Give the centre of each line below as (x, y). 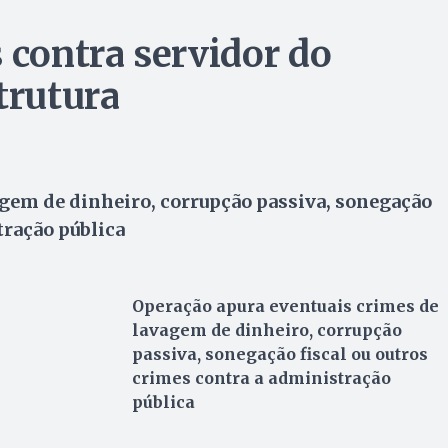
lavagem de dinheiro (220, 330)
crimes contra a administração (261, 378)
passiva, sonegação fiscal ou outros (279, 354)
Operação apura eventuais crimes (275, 306)
